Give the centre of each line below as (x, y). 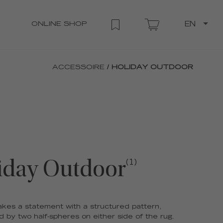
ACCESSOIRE (78, 68)
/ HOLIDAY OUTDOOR (150, 68)
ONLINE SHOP (59, 24)
